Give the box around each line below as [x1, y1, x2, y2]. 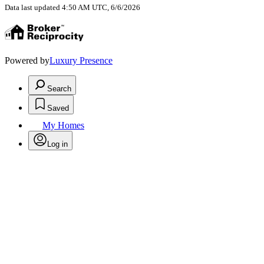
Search [47, 84, 71, 94]
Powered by [5, 55, 49, 66]
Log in [47, 140, 68, 149]
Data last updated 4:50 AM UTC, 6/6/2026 [5, 3, 140, 12]
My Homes [42, 120, 84, 131]
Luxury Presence [49, 55, 113, 66]
